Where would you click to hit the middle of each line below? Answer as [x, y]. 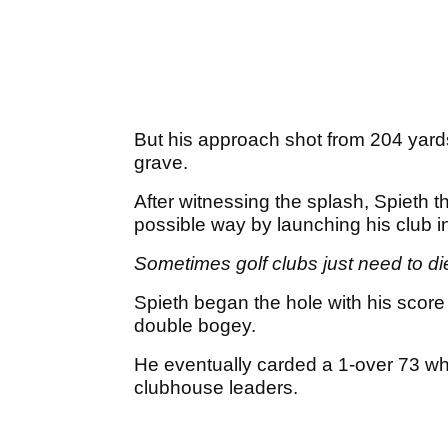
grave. [161, 163]
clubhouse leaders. [218, 388]
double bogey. [195, 326]
